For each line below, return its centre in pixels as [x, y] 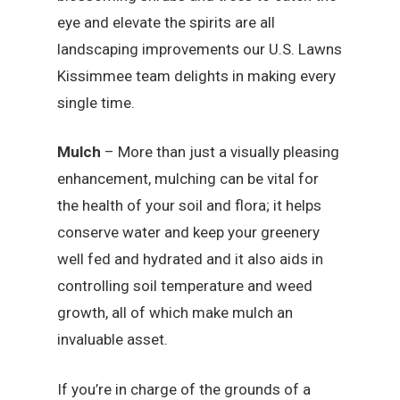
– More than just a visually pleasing [222, 152]
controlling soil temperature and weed [185, 286]
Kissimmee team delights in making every [197, 75]
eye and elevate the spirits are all [167, 22]
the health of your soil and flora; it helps [190, 206]
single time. [96, 102]
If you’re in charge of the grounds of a [184, 389]
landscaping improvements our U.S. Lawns [200, 49]
